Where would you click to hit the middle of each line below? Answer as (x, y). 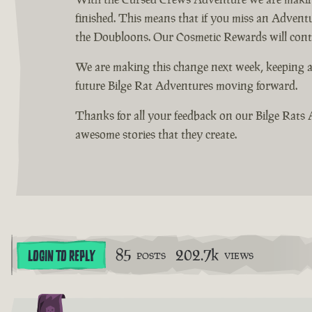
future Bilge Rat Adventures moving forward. (186, 85)
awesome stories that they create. (156, 134)
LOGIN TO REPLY (61, 256)
